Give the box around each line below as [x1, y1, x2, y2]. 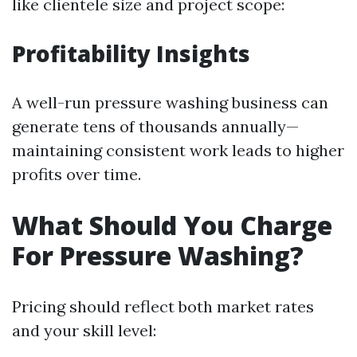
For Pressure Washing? [12, 238, 304, 273]
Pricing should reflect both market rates [12, 296, 314, 316]
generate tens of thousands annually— [12, 116, 299, 136]
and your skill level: [12, 320, 156, 340]
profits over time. [12, 164, 141, 184]
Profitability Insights [12, 38, 250, 69]
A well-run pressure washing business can [12, 92, 328, 112]
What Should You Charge [12, 208, 332, 242]
